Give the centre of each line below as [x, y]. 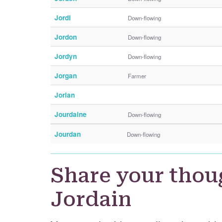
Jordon [66, 37]
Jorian [65, 95]
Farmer [137, 76]
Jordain [91, 199]
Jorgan [66, 75]
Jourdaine [71, 114]
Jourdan [68, 134]
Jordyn [66, 56]
